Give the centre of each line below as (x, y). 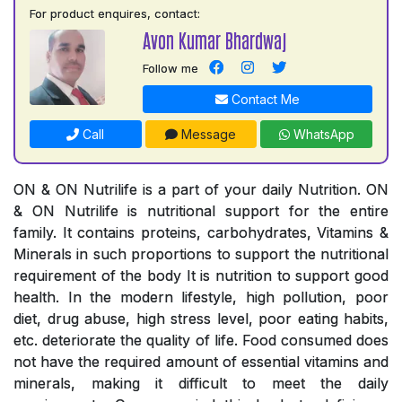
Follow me (170, 69)
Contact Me (263, 100)
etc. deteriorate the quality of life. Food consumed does (201, 341)
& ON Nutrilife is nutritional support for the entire (201, 211)
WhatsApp (322, 135)
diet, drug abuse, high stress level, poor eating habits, (201, 319)
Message (207, 135)
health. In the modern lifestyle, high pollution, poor (201, 297)
